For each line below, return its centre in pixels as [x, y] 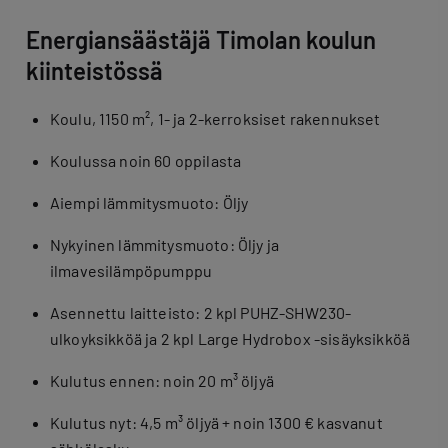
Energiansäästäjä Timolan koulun [201, 39]
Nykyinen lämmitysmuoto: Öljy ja [164, 244]
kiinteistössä [94, 70]
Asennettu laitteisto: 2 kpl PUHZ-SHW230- [201, 312]
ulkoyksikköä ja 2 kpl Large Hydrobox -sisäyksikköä [230, 338]
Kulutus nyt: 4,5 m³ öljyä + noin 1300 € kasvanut [216, 422]
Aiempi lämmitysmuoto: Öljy [149, 202]
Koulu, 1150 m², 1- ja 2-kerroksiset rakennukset [215, 118]
